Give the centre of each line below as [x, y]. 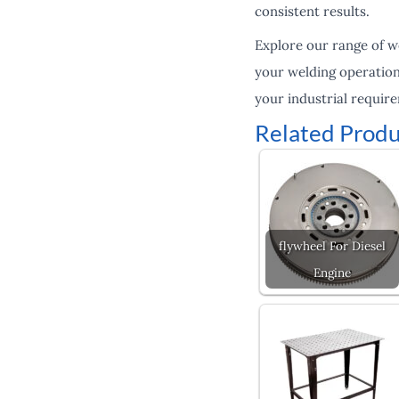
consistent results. [312, 11]
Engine [332, 272]
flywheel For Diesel [332, 245]
